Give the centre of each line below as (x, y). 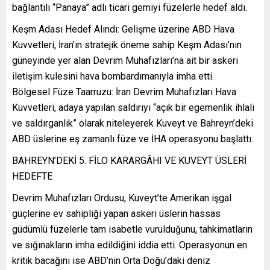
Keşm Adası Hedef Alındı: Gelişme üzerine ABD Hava (123, 29)
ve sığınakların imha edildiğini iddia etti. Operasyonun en (130, 245)
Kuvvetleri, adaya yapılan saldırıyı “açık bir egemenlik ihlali (133, 107)
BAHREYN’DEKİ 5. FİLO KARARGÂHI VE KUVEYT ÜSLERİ (129, 160)
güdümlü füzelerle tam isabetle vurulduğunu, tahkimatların (132, 229)
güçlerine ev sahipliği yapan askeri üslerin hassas (116, 213)
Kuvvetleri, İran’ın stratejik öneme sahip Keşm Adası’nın (127, 45)
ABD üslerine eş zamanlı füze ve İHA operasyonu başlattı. (133, 139)
